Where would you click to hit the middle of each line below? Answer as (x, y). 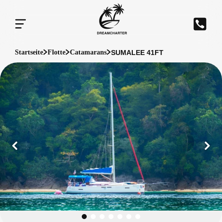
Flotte (56, 52)
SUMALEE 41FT (137, 52)
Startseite (29, 52)
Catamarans (88, 52)
